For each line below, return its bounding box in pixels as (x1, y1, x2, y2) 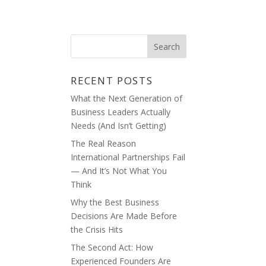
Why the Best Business (71, 197, 160, 208)
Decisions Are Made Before (71, 210, 178, 221)
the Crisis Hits (71, 224, 123, 235)
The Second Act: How (71, 242, 154, 253)
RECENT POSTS (71, 74, 153, 87)
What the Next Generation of (71, 93, 183, 104)
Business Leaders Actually (71, 106, 171, 118)
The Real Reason (71, 138, 137, 149)
